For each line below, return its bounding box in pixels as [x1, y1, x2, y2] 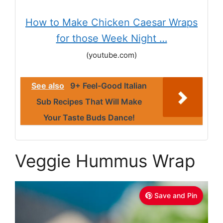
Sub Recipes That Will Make [36, 97, 142, 107]
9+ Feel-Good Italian [70, 81, 147, 91]
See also [31, 81, 64, 91]
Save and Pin [154, 191, 197, 200]
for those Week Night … [56, 32, 167, 44]
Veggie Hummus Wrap [15, 150, 195, 171]
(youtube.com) [86, 50, 137, 60]
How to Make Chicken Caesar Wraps [25, 16, 198, 28]
